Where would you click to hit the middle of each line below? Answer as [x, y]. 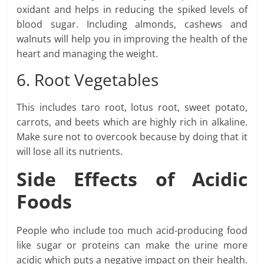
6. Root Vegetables [88, 80]
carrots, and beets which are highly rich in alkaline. [132, 122]
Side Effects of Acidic [132, 179]
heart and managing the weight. [88, 54]
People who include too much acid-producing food [132, 231]
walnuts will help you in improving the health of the [132, 39]
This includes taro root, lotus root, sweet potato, [132, 108]
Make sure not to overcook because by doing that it [132, 137]
